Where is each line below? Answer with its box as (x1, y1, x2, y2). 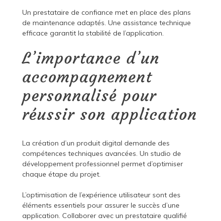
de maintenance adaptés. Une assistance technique (22, 18, 191, 28)
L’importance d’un (22, 48, 159, 69)
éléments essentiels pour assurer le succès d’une (22, 201, 180, 210)
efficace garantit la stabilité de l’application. (22, 29, 164, 38)
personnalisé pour (22, 86, 156, 106)
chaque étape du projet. (22, 170, 101, 179)
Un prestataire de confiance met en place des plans (22, 8, 191, 17)
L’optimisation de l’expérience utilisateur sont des (22, 190, 181, 200)
